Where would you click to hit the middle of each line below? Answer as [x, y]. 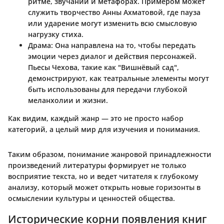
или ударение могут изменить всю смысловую [112, 23]
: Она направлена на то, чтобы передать [123, 45]
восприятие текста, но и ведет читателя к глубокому [103, 176]
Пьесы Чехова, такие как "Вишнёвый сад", [103, 67]
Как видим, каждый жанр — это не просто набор [96, 118]
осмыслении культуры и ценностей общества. [91, 198]
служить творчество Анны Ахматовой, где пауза [114, 12]
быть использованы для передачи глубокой [108, 89]
